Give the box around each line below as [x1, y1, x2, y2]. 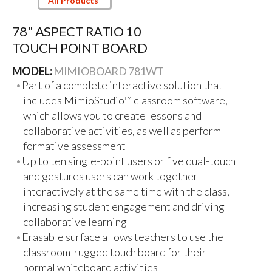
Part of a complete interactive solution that [22, 78, 223, 92]
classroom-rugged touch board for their [22, 245, 206, 259]
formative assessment [22, 139, 126, 153]
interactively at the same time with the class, [22, 185, 229, 199]
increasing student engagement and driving [22, 200, 225, 214]
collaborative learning [22, 215, 127, 229]
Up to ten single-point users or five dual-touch [22, 154, 236, 168]
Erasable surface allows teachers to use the [22, 230, 224, 244]
